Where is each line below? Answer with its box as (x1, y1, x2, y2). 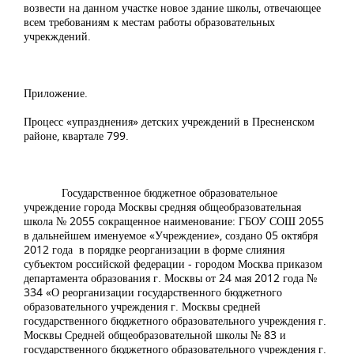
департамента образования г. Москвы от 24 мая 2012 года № (24, 270, 317, 286)
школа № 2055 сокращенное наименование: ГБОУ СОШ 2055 (24, 213, 324, 229)
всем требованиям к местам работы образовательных (24, 14, 275, 30)
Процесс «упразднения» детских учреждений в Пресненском (24, 114, 314, 130)
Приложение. (24, 85, 88, 101)
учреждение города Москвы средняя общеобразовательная (24, 199, 301, 215)
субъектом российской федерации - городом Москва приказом (24, 256, 322, 272)
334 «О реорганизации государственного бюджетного (24, 284, 282, 300)
